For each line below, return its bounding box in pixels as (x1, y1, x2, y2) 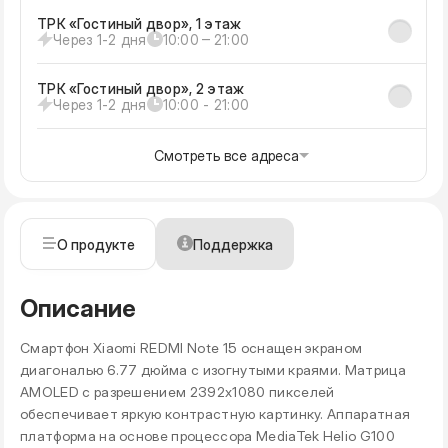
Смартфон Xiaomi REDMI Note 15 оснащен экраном (20, 337, 363, 357)
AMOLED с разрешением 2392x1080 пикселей (20, 381, 335, 401)
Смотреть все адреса (154, 145, 299, 165)
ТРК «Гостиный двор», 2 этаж (37, 78, 245, 98)
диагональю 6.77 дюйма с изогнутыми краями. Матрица (20, 359, 407, 379)
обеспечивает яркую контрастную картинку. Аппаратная (20, 403, 411, 423)
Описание (20, 290, 136, 324)
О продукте (57, 233, 135, 254)
